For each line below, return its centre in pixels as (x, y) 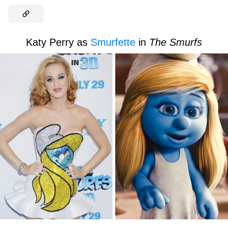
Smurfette (113, 42)
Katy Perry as (58, 42)
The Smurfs (176, 42)
